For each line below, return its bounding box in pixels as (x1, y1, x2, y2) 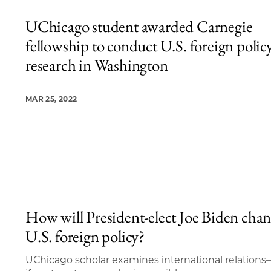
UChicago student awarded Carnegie (25, 16, 253, 38)
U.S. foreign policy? (25, 225, 145, 247)
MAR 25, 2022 (25, 94, 77, 104)
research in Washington (25, 54, 168, 76)
